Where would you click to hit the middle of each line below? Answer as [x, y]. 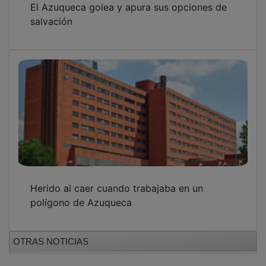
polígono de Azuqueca [81, 194]
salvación [51, 13]
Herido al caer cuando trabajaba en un [117, 180]
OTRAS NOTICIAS [51, 233]
